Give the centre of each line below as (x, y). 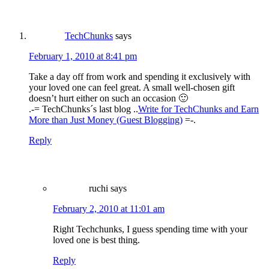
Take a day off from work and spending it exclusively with (140, 76)
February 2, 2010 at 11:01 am (109, 208)
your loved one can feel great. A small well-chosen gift (132, 87)
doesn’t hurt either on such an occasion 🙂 (108, 98)
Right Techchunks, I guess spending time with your (150, 229)
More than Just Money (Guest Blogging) (106, 119)
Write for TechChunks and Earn (198, 109)
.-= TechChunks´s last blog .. (83, 109)
